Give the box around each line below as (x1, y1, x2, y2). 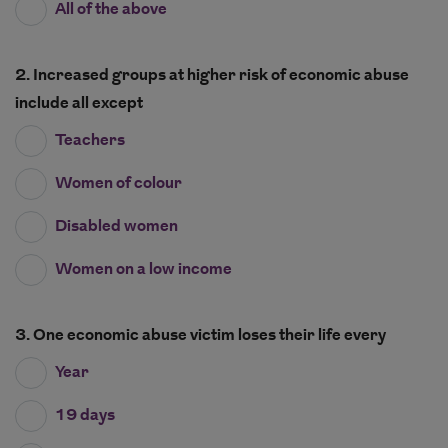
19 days (55, 404, 115, 428)
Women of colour (55, 172, 182, 196)
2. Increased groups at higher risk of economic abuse (15, 64, 409, 88)
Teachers (55, 129, 125, 153)
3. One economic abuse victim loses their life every (15, 324, 386, 348)
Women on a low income (55, 258, 232, 282)
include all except (15, 92, 143, 116)
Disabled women (55, 215, 178, 239)
